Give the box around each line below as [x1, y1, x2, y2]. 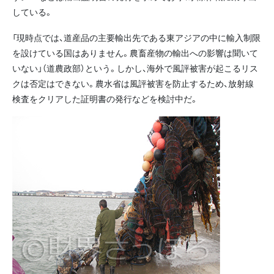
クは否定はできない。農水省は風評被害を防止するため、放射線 [12, 76, 254, 89]
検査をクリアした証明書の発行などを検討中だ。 [12, 92, 198, 105]
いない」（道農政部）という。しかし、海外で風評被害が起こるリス [12, 61, 258, 74]
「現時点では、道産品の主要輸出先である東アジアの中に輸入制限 [12, 31, 261, 43]
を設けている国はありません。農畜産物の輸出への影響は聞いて [12, 46, 258, 59]
